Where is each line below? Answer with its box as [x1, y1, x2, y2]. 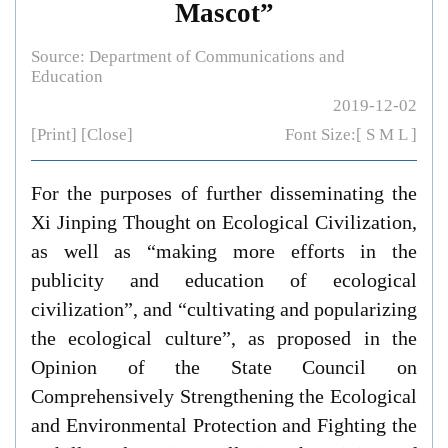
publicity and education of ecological [30, 268, 418, 291]
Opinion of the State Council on [30, 355, 418, 378]
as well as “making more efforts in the [30, 239, 418, 262]
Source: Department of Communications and [30, 47, 345, 67]
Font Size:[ [285, 125, 367, 144]
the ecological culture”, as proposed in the [30, 326, 418, 349]
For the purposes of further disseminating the [30, 181, 418, 204]
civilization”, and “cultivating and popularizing [30, 297, 418, 320]
